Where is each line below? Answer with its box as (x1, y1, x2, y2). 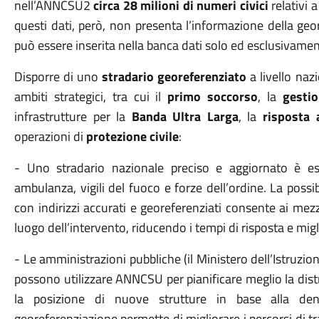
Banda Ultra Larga (131, 107, 239, 126)
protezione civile (85, 127, 179, 146)
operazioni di (14, 127, 86, 146)
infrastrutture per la (14, 107, 132, 126)
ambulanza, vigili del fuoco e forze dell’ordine (14, 178, 263, 197)
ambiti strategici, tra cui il (14, 87, 168, 106)
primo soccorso (167, 87, 258, 106)
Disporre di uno (14, 67, 103, 86)
